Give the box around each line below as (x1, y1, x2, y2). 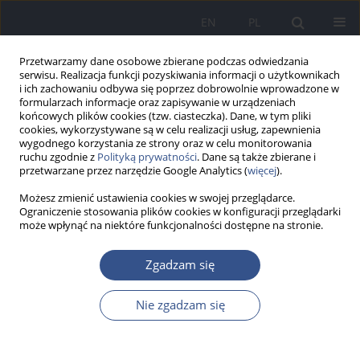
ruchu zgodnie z (19, 150, 97, 164)
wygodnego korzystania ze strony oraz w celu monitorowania (19, 137, 312, 150)
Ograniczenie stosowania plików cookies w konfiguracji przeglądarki (19, 205, 341, 219)
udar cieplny (182, 247, 305, 279)
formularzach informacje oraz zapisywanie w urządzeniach (19, 96, 296, 109)
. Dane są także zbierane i (197, 150, 316, 164)
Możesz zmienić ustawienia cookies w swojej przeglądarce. (19, 191, 295, 205)
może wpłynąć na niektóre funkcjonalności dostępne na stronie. (19, 219, 323, 232)
